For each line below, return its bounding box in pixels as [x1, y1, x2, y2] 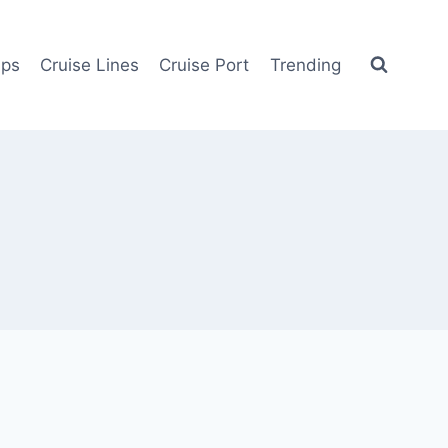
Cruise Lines [40, 54, 140, 75]
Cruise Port [159, 54, 250, 75]
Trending [269, 54, 341, 75]
